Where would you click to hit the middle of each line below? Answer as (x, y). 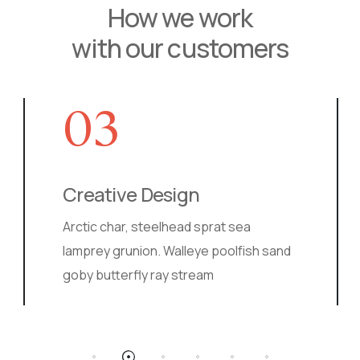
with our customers (180, 49)
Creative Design (90, 194)
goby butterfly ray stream (97, 275)
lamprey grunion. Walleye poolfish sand (135, 251)
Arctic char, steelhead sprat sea (115, 227)
